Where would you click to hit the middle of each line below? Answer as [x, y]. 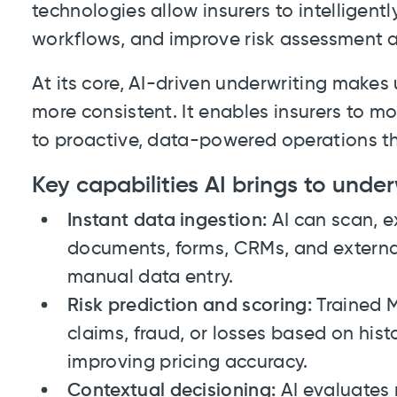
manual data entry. [151, 278]
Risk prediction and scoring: [190, 306]
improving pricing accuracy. [188, 363]
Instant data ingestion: [167, 221]
